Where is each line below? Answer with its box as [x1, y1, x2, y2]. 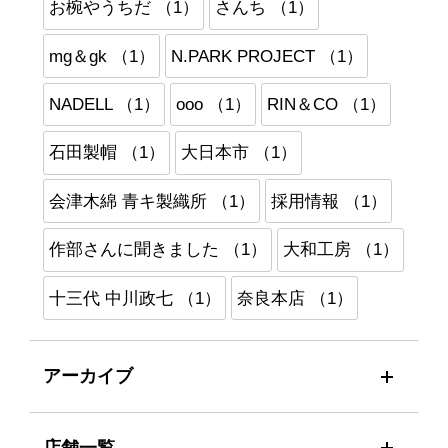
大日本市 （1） [180, 143, 297, 163]
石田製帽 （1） [48, 143, 165, 163]
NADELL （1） [48, 94, 160, 114]
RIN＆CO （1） [266, 94, 386, 114]
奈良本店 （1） [236, 288, 353, 308]
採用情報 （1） [270, 191, 387, 211]
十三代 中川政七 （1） [48, 288, 221, 308]
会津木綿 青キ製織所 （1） [48, 191, 255, 211]
